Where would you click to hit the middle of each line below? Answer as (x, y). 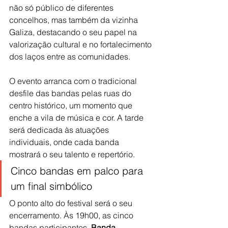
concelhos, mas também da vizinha (75, 20)
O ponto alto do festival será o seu (72, 203)
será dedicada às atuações (60, 130)
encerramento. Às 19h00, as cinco (72, 216)
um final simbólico (51, 186)
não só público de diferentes (62, 8)
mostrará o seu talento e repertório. (72, 154)
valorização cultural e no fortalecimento (81, 45)
